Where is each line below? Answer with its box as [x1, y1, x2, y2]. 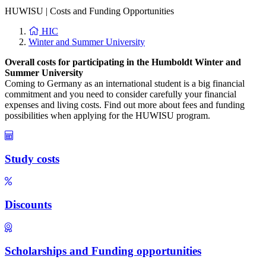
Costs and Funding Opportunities [50, 6, 174, 16]
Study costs [5, 152, 59, 165]
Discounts [5, 198, 52, 211]
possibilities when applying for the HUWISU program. [5, 110, 210, 121]
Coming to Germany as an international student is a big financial [5, 78, 245, 88]
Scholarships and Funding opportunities [5, 244, 201, 257]
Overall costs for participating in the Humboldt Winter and [5, 57, 241, 67]
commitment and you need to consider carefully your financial [5, 89, 236, 99]
